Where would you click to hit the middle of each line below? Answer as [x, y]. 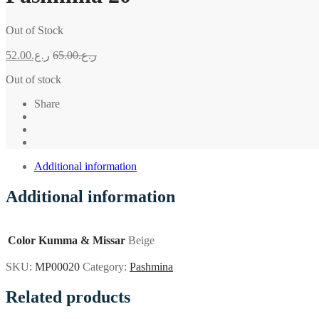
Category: [106, 266]
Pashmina [151, 266]
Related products [68, 297]
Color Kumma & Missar [67, 240]
